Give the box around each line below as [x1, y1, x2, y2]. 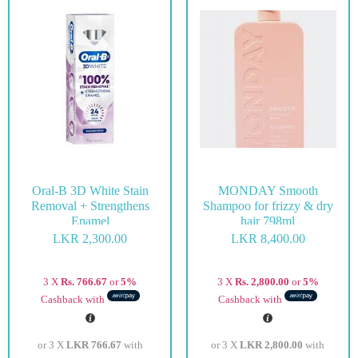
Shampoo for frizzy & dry [202, 198, 333, 213]
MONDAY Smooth [217, 183, 318, 197]
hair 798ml [241, 213, 296, 228]
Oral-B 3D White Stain [31, 183, 149, 197]
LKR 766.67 [66, 338, 121, 351]
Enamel [70, 213, 109, 228]
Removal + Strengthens [30, 198, 149, 213]
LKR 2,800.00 [240, 338, 304, 351]
